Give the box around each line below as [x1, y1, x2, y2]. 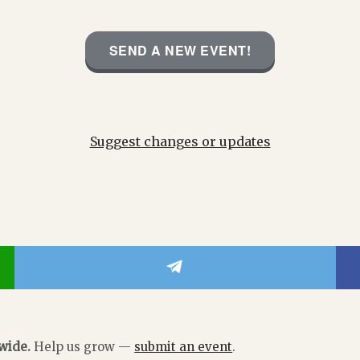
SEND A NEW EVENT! [108, 41, 252, 59]
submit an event [134, 339, 233, 354]
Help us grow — [31, 339, 135, 354]
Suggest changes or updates [89, 133, 271, 149]
